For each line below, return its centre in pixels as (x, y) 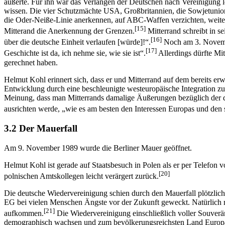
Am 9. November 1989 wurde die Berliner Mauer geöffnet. (98, 148)
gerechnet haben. (31, 62)
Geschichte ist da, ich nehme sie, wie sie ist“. (75, 53)
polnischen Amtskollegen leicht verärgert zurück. (81, 176)
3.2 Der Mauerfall (41, 128)
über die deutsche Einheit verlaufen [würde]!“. (77, 42)
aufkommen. (24, 213)
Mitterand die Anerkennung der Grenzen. (69, 31)
